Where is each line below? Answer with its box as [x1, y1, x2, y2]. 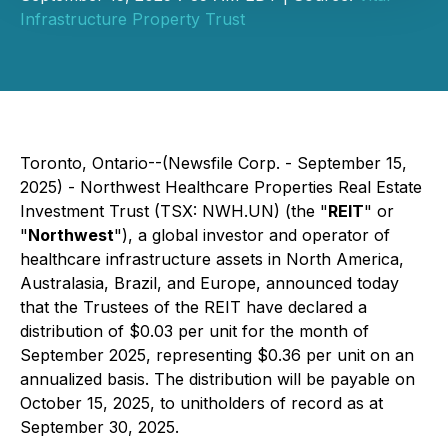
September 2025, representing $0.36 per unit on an [20, 345, 414, 365]
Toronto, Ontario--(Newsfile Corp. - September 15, [20, 153, 407, 173]
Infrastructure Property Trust [20, 9, 245, 29]
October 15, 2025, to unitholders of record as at [20, 393, 383, 413]
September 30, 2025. [20, 417, 179, 437]
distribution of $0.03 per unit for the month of [20, 321, 369, 341]
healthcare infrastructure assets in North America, [20, 249, 404, 269]
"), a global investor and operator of [114, 225, 390, 245]
